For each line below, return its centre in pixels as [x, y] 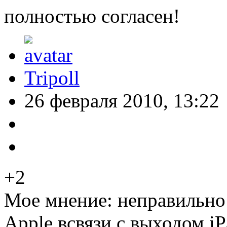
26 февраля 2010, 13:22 [122, 101]
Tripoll [52, 78]
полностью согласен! [92, 16]
